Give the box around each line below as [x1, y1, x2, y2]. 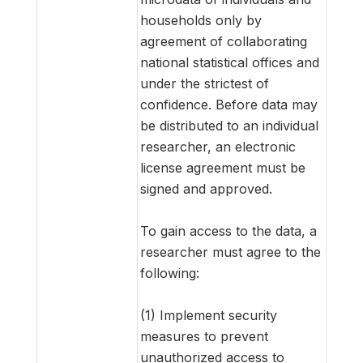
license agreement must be [140, 159, 305, 176]
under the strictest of [140, 75, 269, 92]
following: [140, 264, 199, 281]
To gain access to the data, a [140, 222, 317, 239]
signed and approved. [140, 180, 272, 197]
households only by [140, 11, 262, 28]
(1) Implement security [140, 306, 277, 323]
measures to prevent [140, 327, 268, 344]
